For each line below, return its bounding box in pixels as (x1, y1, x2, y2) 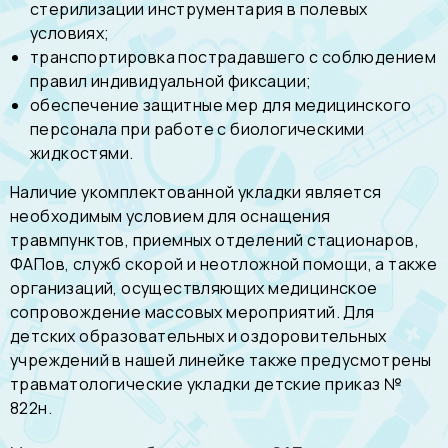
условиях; (30, 22, 110, 44)
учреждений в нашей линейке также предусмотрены (10, 349, 432, 371)
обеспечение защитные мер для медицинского (30, 94, 412, 116)
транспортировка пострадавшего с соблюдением (30, 46, 437, 68)
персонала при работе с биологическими (30, 118, 365, 140)
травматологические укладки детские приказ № (10, 373, 403, 395)
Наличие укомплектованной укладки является (10, 181, 382, 203)
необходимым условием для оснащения (10, 205, 331, 227)
